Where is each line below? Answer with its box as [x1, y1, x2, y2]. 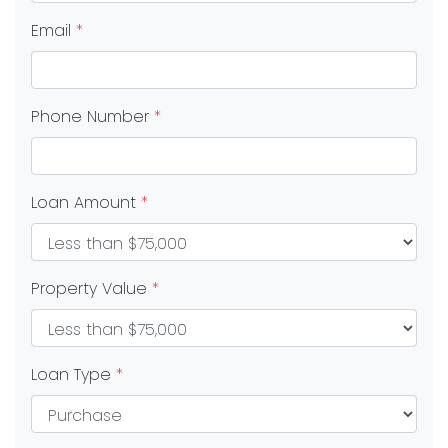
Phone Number [31, 105, 154, 128]
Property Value [31, 277, 152, 300]
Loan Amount [31, 191, 141, 214]
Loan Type [31, 363, 116, 386]
